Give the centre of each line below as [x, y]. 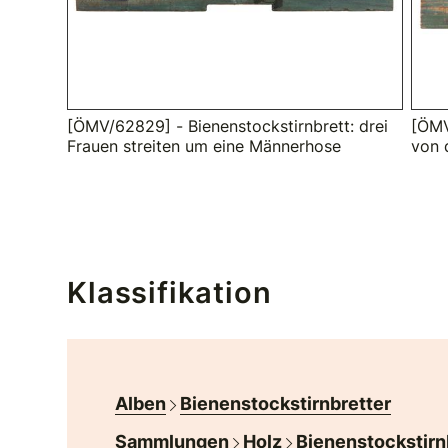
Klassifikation [169, 292]
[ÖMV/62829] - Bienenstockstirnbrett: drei [228, 126]
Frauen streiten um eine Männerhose [204, 146]
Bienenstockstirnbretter [286, 403]
